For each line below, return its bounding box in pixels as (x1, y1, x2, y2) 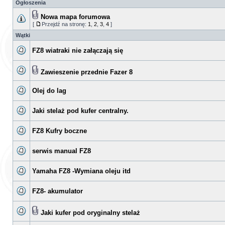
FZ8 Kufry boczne (32, 127, 87, 135)
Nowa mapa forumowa (41, 13, 110, 21)
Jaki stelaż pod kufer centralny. (32, 107, 129, 115)
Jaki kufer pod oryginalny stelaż (41, 209, 140, 216)
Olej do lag (32, 87, 66, 94)
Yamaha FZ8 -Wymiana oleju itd (32, 167, 131, 175)
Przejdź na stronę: (42, 21, 88, 27)
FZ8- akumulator (32, 187, 83, 195)
